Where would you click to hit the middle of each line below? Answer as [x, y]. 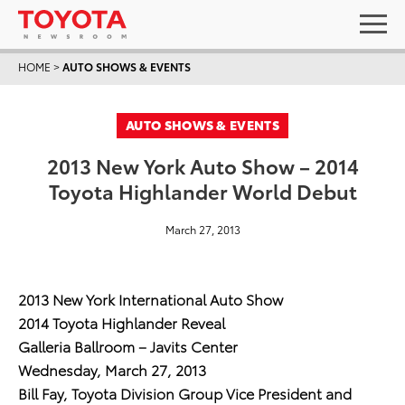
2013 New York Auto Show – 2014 [202, 165]
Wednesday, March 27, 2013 [112, 369]
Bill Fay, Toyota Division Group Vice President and [185, 393]
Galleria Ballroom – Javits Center [128, 346]
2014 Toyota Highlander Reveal [122, 322]
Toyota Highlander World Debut [202, 190]
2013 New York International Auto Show [151, 299]
